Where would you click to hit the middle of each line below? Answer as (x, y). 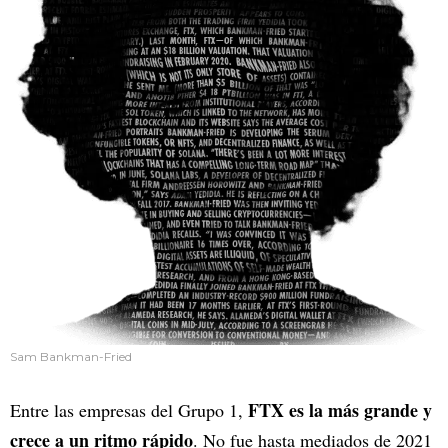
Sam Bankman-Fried (71, 356)
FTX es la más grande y (340, 410)
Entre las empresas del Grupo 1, (129, 410)
